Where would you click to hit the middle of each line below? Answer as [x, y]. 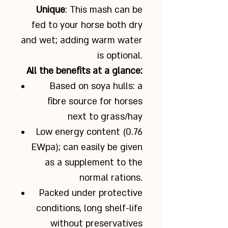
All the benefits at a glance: [84, 71]
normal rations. [111, 178]
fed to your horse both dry [87, 25]
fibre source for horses [95, 102]
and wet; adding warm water [82, 40]
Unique [51, 10]
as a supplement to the [94, 163]
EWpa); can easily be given [87, 147]
